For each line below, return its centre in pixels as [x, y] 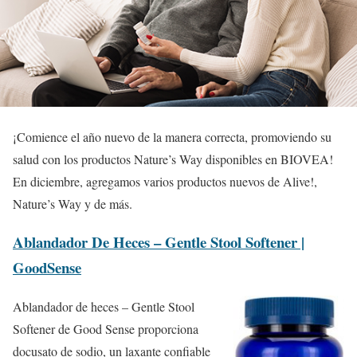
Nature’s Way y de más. [73, 203]
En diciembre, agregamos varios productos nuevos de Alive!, [165, 181]
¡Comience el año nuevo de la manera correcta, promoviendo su [172, 136]
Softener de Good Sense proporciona [106, 329]
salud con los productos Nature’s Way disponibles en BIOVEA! [173, 159]
